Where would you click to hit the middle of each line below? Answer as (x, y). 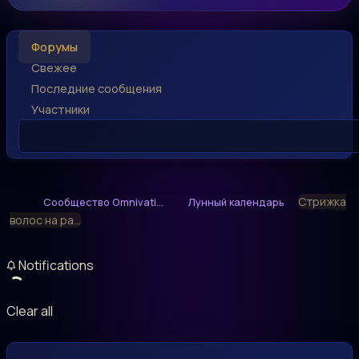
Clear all (30, 311)
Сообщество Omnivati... (103, 202)
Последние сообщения (97, 88)
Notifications (55, 265)
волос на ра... (45, 220)
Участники (61, 109)
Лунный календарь (236, 202)
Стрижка (322, 202)
